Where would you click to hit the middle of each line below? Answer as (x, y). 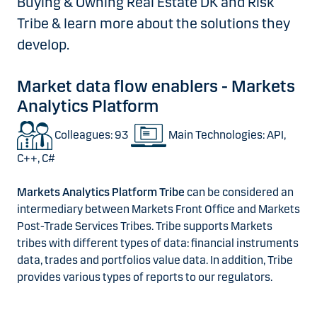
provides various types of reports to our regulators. (145, 277)
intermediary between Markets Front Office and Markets (158, 209)
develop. (43, 45)
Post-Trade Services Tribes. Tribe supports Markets (145, 226)
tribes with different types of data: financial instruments (158, 243)
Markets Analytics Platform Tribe (102, 192)
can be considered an (240, 192)
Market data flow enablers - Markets (156, 86)
